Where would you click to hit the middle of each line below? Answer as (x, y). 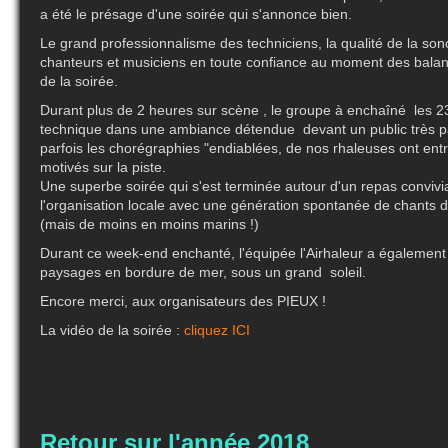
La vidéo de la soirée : (112, 330)
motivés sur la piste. (103, 167)
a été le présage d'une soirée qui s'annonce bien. (196, 14)
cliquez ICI (217, 330)
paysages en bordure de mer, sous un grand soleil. (203, 272)
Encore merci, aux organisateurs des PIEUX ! (183, 301)
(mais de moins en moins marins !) (149, 224)
